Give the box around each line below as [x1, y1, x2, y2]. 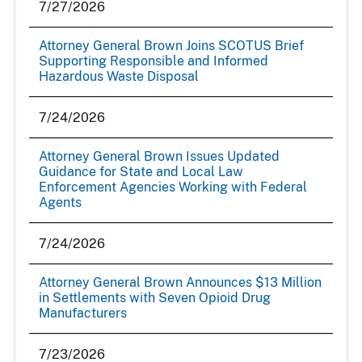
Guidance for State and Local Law [39, 164, 243, 179]
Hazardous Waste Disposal [39, 69, 199, 84]
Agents [39, 195, 82, 210]
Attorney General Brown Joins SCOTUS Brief [39, 38, 304, 53]
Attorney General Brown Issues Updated [39, 149, 280, 164]
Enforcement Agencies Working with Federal [39, 179, 307, 195]
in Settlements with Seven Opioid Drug [39, 290, 271, 305]
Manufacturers [39, 305, 127, 321]
